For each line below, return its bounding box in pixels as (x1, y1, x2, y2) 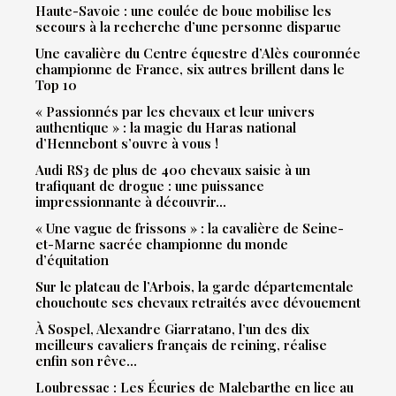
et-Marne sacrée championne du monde (35, 234, 288, 253)
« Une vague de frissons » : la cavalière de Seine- (35, 218, 344, 237)
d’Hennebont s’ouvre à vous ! (35, 133, 218, 152)
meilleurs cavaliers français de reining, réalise (35, 335, 327, 354)
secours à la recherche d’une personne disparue (35, 17, 341, 35)
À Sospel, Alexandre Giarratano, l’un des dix (35, 319, 309, 338)
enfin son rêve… (35, 351, 137, 369)
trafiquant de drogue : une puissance (35, 176, 264, 194)
